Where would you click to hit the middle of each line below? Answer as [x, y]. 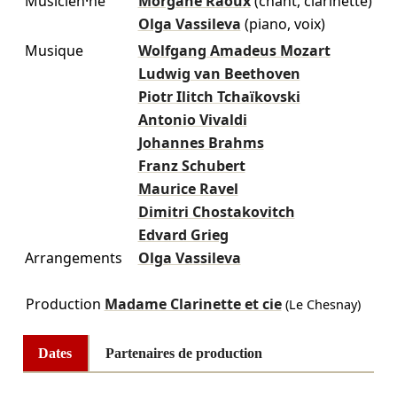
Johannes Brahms [201, 142]
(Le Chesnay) [321, 304]
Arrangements [73, 257]
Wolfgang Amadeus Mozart [234, 50]
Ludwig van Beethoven [219, 73]
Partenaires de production [183, 353]
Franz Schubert [191, 165]
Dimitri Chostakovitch [216, 211]
